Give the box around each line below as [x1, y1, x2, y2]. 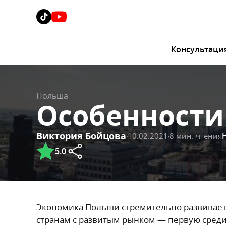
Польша [36, 90, 68, 101]
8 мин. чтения [169, 131, 222, 141]
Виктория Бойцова [36, 129, 126, 142]
